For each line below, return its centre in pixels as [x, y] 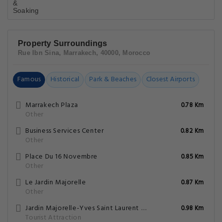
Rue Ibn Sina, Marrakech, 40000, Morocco [84, 53]
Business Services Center [65, 131]
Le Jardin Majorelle [56, 183]
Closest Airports [170, 80]
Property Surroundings [63, 43]
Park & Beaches [113, 80]
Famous [29, 80]
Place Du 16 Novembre [61, 157]
